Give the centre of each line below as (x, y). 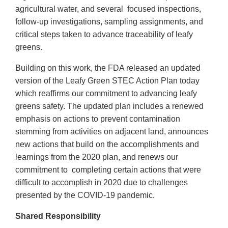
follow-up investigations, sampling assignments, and (109, 22)
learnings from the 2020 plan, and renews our (97, 157)
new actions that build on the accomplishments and (107, 145)
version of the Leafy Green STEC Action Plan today (107, 81)
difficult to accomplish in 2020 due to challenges (102, 183)
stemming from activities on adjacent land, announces (112, 132)
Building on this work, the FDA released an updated (108, 68)
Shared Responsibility (58, 216)
